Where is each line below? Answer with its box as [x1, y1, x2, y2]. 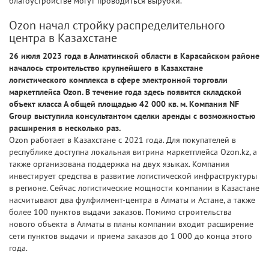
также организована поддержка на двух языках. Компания [9, 159, 229, 170]
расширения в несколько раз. [9, 122, 121, 134]
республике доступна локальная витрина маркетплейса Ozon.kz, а [9, 147, 257, 158]
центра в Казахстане [9, 30, 117, 46]
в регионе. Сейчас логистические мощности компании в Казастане [9, 183, 259, 194]
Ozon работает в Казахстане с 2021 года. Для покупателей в [9, 134, 236, 146]
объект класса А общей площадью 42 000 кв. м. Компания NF [9, 98, 239, 110]
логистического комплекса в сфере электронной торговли [9, 74, 228, 86]
